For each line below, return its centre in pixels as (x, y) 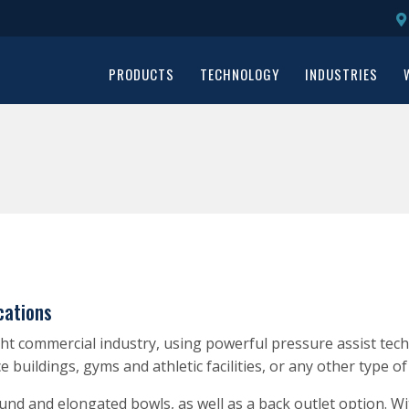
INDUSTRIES (341, 74)
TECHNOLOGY (239, 74)
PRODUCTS (141, 74)
